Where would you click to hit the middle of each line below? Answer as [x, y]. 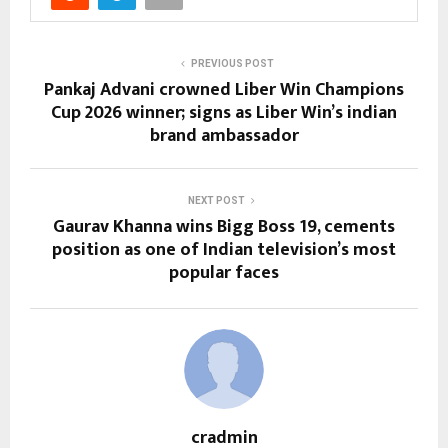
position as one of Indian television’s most [224, 249]
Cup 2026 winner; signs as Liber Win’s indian [224, 112]
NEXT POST [216, 200]
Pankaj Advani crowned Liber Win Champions [224, 89]
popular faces [224, 272]
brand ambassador [224, 135]
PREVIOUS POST [232, 63]
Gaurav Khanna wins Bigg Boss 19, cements [224, 226]
